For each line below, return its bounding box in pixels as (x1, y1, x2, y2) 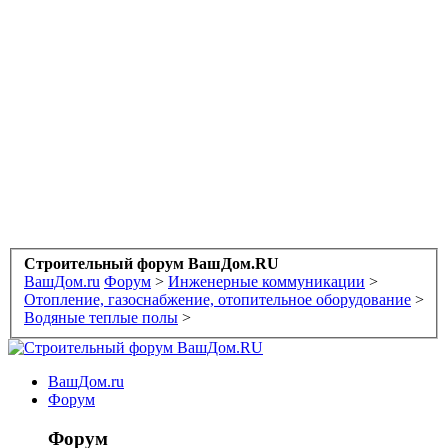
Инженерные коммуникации (168, 273, 365, 291)
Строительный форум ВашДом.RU (24, 255, 279, 273)
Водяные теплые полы (24, 309, 178, 327)
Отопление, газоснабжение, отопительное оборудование (24, 291, 411, 309)
